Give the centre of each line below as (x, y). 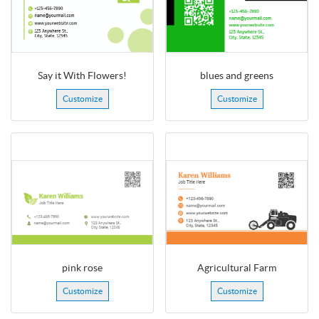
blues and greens (237, 76)
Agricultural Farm (237, 267)
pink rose (82, 267)
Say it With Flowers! (82, 76)
